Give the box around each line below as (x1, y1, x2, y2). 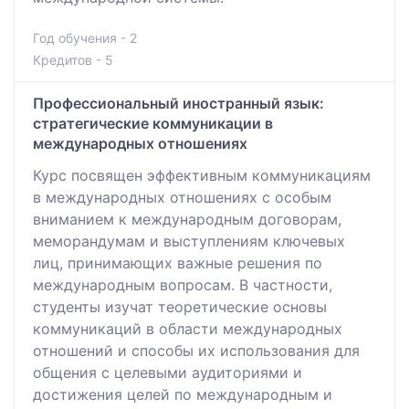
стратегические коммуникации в (33, 113, 273, 132)
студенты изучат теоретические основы (33, 297, 327, 316)
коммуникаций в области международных (33, 319, 342, 338)
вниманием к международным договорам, (33, 209, 341, 228)
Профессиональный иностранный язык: (33, 93, 324, 112)
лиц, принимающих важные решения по (33, 253, 322, 272)
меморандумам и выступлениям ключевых (33, 231, 345, 250)
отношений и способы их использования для (33, 341, 360, 360)
